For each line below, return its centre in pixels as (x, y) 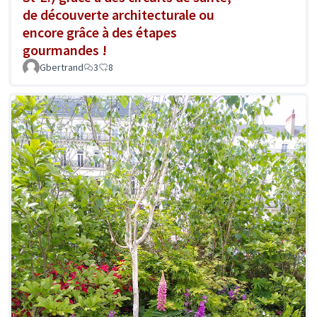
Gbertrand (62, 68)
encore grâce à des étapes (100, 33)
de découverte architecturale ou (119, 15)
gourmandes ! (65, 50)
